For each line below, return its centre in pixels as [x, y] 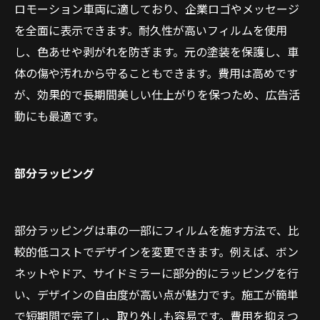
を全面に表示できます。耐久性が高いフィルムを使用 [151, 30]
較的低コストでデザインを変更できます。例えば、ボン [156, 251]
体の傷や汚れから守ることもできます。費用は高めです [156, 73]
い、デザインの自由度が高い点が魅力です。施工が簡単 [156, 294]
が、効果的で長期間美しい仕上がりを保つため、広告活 [157, 94]
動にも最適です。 [59, 116]
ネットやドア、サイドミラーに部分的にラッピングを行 [156, 273]
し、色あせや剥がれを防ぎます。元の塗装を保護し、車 [156, 51]
